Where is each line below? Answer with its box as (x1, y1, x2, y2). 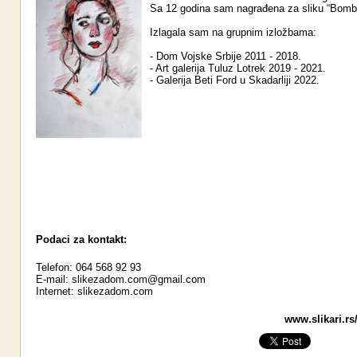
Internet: (36, 285, 77, 297)
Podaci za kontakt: (36, 233, 127, 245)
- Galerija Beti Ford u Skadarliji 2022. (150, 74, 320, 86)
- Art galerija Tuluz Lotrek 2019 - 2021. (150, 62, 326, 74)
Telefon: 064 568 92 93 (36, 261, 141, 273)
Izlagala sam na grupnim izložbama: (150, 26, 316, 38)
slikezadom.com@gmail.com (72, 273, 206, 285)
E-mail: (36, 273, 72, 285)
